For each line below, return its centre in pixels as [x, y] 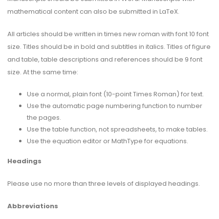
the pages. [44, 117]
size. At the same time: [43, 72]
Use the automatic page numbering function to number [115, 106]
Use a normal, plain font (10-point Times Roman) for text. [115, 94]
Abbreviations [33, 206]
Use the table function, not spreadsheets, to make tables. [117, 129]
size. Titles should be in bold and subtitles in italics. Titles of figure [109, 46]
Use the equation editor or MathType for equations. [108, 141]
